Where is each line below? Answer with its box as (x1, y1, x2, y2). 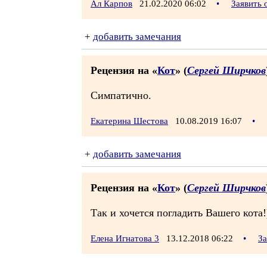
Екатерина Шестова (91, 116, 168, 126)
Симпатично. (91, 89, 151, 101)
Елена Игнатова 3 (91, 234, 159, 243)
